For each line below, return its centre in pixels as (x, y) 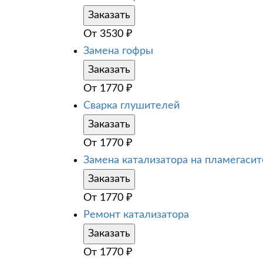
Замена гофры (118, 51)
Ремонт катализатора (136, 215)
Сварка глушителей (131, 105)
